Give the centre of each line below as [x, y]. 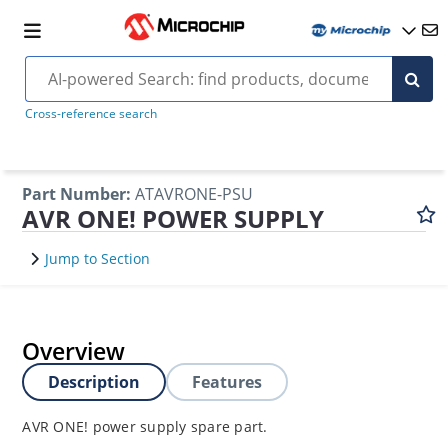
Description [94, 382]
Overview [74, 351]
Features [227, 382]
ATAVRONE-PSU [194, 194]
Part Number [74, 194]
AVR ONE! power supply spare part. [145, 426]
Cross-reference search [90, 113]
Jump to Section [98, 258]
